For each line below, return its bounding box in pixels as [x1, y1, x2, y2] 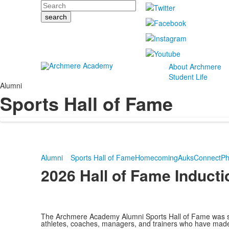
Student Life [168, 72, 208, 82]
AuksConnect [177, 152, 221, 163]
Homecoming [134, 152, 178, 163]
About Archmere [168, 61, 221, 72]
